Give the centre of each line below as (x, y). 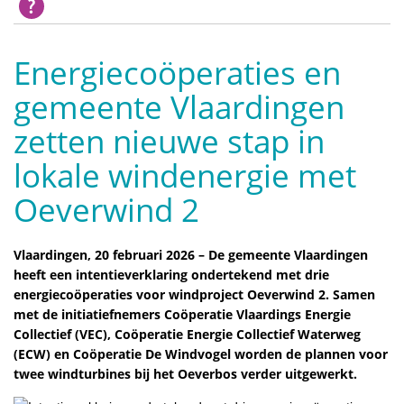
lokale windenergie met (185, 175)
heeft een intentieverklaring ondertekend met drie (171, 274)
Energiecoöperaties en (177, 73)
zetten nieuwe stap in (169, 141)
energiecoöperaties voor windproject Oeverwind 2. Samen (194, 294)
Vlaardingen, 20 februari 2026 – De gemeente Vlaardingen (191, 254)
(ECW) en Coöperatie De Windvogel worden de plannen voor (201, 353)
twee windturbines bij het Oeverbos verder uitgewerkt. (185, 373)
